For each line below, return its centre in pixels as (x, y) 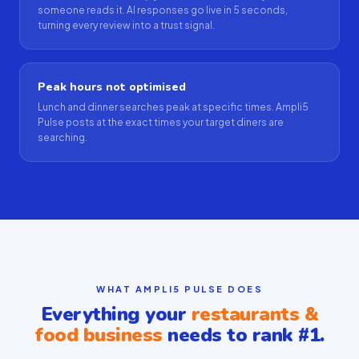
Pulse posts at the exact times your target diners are (161, 122)
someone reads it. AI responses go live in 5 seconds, (163, 10)
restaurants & (255, 314)
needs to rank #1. (243, 335)
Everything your (116, 314)
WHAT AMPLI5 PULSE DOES (179, 289)
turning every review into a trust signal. (126, 25)
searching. (63, 137)
